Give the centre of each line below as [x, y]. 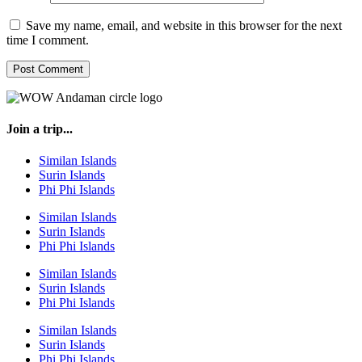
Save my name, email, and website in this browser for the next [184, 25]
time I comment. [48, 40]
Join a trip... [40, 128]
